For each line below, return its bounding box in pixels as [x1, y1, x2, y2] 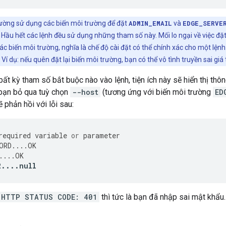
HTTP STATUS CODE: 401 [1, 192, 97, 202]
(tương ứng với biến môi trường [100, 87, 213, 97]
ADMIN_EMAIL [129, 19, 172, 28]
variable [35, 131, 67, 141]
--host [72, 87, 98, 97]
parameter [83, 131, 120, 141]
